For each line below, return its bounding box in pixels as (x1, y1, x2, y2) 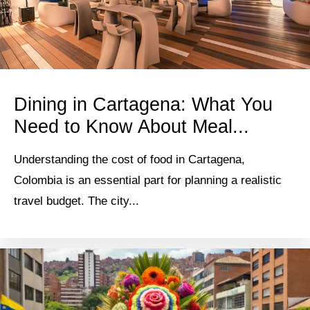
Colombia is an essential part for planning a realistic (14, 174, 282, 188)
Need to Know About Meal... (14, 116, 249, 138)
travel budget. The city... (14, 194, 139, 208)
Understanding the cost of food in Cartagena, (14, 153, 245, 167)
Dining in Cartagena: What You (14, 94, 273, 116)
